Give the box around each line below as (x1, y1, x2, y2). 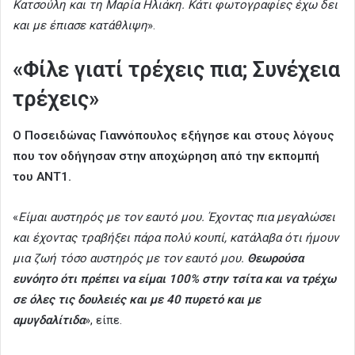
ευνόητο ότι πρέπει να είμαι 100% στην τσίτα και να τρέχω (13, 271, 336, 286)
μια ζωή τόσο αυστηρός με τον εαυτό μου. (13, 250, 247, 265)
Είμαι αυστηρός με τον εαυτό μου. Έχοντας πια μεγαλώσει (18, 209, 335, 224)
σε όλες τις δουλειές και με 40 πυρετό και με (13, 292, 261, 307)
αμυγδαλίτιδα (13, 312, 85, 327)
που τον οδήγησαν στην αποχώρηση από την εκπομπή (13, 148, 319, 163)
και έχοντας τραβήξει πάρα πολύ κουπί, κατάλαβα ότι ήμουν (13, 230, 338, 245)
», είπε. (85, 312, 122, 327)
